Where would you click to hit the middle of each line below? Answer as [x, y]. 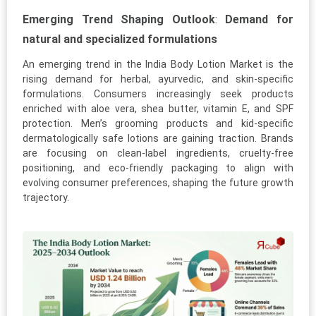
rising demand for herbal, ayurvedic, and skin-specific [158, 79]
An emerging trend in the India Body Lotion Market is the [158, 65]
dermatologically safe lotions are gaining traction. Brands [158, 139]
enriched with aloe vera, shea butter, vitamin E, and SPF [158, 109]
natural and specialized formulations [120, 39]
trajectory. [46, 198]
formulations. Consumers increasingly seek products [158, 94]
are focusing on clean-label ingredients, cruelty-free [158, 153]
